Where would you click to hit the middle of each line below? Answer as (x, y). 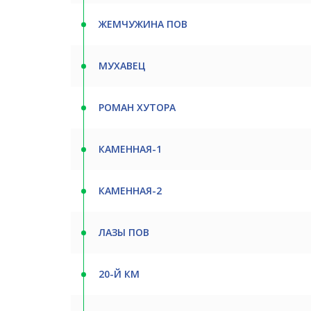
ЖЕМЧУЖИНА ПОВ (143, 24)
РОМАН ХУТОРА (137, 107)
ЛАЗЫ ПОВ (124, 232)
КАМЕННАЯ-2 (130, 191)
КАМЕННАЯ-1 (130, 149)
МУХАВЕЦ (122, 66)
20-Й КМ (119, 274)
